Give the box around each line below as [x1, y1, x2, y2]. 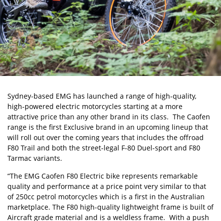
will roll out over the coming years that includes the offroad [7, 133, 204, 142]
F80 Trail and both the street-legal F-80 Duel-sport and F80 [7, 143, 200, 152]
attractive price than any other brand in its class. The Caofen [7, 112, 210, 121]
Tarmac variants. [7, 153, 62, 163]
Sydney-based [7, 91, 56, 101]
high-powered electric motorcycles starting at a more [7, 102, 183, 111]
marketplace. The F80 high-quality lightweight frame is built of [7, 202, 214, 212]
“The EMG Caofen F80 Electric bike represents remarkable [7, 171, 198, 181]
